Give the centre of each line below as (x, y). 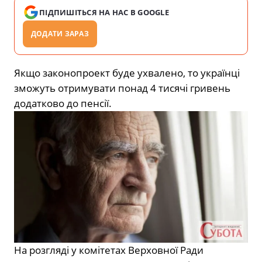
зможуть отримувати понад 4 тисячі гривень (122, 88)
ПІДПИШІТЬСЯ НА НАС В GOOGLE (104, 12)
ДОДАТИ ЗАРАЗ (60, 33)
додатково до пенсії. (63, 103)
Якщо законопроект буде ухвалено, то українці (127, 73)
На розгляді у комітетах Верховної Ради (109, 250)
